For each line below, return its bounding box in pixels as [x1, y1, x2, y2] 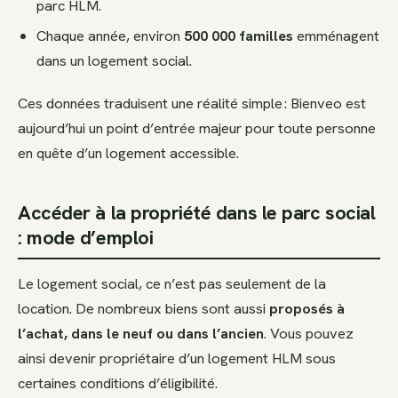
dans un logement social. [36, 51, 193, 71]
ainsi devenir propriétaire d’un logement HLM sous [18, 347, 336, 368]
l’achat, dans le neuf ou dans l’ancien [18, 322, 264, 343]
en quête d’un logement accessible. [18, 143, 239, 163]
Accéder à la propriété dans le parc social [18, 199, 376, 226]
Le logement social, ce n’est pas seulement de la [18, 273, 326, 293]
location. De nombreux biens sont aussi [18, 298, 269, 318]
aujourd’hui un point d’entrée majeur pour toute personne [18, 118, 376, 139]
